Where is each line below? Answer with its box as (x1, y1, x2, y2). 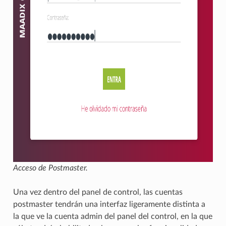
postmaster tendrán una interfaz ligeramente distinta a (13, 200, 205, 209)
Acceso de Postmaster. (13, 164, 88, 173)
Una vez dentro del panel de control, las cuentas (13, 188, 183, 197)
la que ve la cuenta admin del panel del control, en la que (13, 212, 212, 221)
